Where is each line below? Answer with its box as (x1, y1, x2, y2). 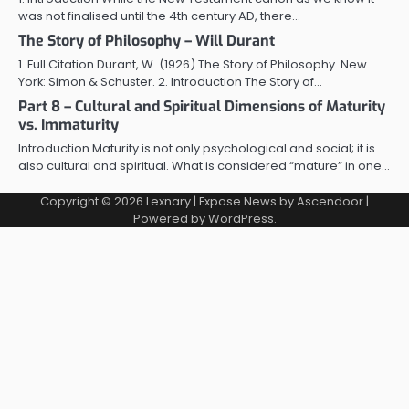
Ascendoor (297, 192, 363, 210)
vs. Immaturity (18, 114, 119, 134)
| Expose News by (191, 192, 297, 210)
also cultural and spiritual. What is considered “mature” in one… (18, 156, 390, 174)
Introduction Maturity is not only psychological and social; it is (18, 139, 375, 157)
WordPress (207, 209, 274, 227)
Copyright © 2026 (40, 192, 146, 210)
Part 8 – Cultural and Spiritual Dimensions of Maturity (18, 96, 385, 116)
